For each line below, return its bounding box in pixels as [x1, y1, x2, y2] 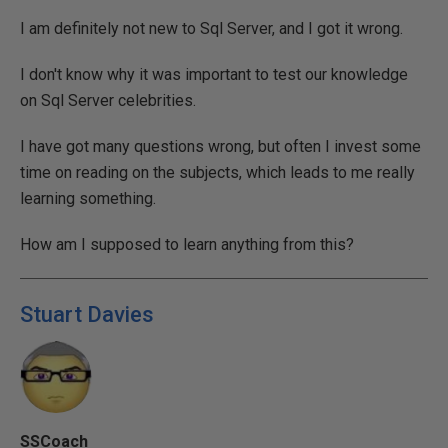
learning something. [20, 189, 156, 208]
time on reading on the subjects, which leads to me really [20, 163, 415, 182]
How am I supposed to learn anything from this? [20, 235, 354, 254]
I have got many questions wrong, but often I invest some [20, 137, 421, 156]
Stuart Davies [20, 302, 154, 327]
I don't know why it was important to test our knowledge [20, 65, 408, 84]
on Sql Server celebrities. [20, 91, 196, 110]
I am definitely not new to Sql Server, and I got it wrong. [20, 19, 403, 38]
